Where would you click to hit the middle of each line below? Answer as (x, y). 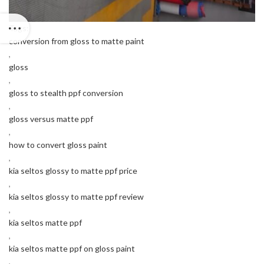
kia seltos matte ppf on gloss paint (72, 249)
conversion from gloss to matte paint (77, 41)
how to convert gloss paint (58, 145)
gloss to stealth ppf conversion (66, 93)
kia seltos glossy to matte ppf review (76, 197)
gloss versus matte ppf (51, 119)
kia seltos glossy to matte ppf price (73, 171)
